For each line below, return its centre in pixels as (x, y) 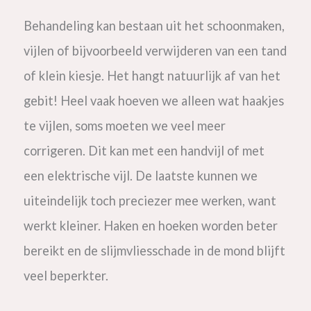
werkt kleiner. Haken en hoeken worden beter (150, 226)
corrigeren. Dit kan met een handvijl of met (144, 151)
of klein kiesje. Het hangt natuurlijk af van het (152, 76)
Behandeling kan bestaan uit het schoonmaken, (154, 26)
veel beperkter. (67, 276)
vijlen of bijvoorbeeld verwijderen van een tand (155, 51)
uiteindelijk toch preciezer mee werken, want (150, 201)
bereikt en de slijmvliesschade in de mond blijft (154, 251)
